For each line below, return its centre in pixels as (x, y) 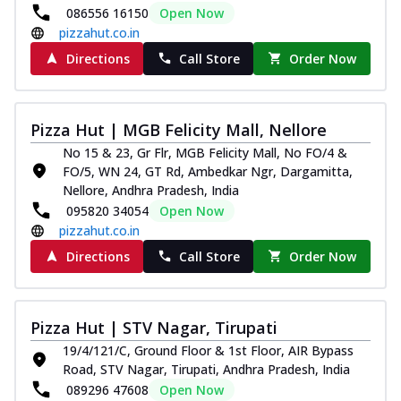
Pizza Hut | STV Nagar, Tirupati (154, 327)
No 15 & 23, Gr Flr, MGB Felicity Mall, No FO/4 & (205, 152)
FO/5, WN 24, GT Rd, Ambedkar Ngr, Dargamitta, (208, 171)
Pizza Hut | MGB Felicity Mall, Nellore (179, 129)
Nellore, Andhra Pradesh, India (151, 190)
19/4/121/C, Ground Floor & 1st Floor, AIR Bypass (208, 350)
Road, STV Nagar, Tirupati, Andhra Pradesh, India (206, 369)
